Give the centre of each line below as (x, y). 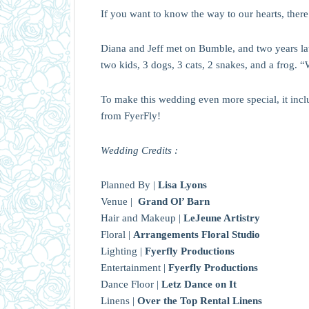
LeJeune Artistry (222, 218)
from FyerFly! (131, 116)
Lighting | (123, 251)
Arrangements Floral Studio (197, 235)
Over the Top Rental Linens (200, 301)
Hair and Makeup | (142, 218)
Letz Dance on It (199, 284)
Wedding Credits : (139, 150)
